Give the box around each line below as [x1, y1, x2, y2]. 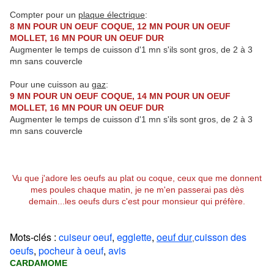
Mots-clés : [10, 230, 56, 245]
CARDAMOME [10, 258, 67, 268]
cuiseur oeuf [59, 230, 112, 245]
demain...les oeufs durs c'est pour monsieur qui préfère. [29, 196, 245, 207]
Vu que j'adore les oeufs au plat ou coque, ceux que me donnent [12, 173, 262, 183]
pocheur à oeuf [39, 243, 103, 258]
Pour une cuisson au [10, 80, 92, 90]
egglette [117, 230, 152, 245]
